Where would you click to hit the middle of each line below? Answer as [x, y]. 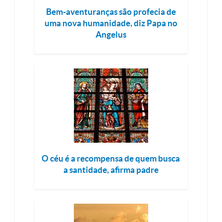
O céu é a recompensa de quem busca [111, 158]
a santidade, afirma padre [111, 170]
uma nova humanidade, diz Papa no [111, 23]
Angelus [111, 34]
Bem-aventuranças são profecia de [111, 12]
